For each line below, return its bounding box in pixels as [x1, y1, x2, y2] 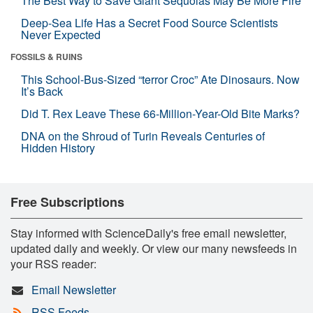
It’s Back [21, 82, 63, 99]
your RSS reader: [10, 255, 96, 272]
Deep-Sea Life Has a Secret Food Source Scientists [21, 14, 278, 31]
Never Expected [21, 26, 101, 43]
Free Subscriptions [10, 192, 124, 211]
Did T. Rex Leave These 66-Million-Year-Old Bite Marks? [21, 105, 300, 122]
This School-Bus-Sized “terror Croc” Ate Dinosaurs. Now [21, 71, 300, 87]
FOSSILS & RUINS [10, 50, 82, 63]
